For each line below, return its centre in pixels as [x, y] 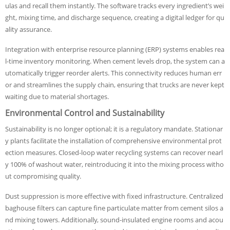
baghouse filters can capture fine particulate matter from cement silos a [114, 208]
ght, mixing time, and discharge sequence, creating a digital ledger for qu [115, 17]
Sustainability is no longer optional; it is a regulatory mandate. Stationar [114, 129]
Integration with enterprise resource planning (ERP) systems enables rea [115, 49]
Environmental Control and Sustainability [85, 113]
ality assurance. [28, 29]
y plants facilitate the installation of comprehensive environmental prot [113, 141]
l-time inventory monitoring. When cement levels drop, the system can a [115, 61]
